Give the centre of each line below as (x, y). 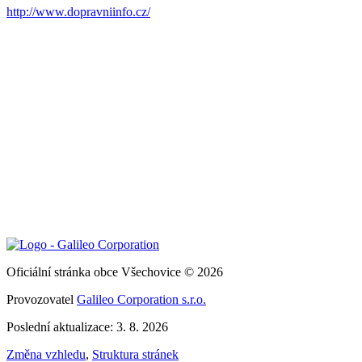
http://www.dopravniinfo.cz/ (78, 11)
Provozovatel (42, 299)
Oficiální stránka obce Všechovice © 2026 (115, 271)
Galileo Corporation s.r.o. (141, 299)
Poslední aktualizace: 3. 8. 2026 (87, 326)
